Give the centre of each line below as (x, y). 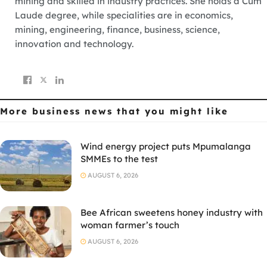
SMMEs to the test (119, 159)
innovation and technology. (74, 44)
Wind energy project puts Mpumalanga (166, 147)
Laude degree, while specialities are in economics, (124, 15)
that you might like (173, 111)
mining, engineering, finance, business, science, (117, 30)
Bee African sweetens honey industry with (172, 213)
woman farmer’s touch (130, 225)
